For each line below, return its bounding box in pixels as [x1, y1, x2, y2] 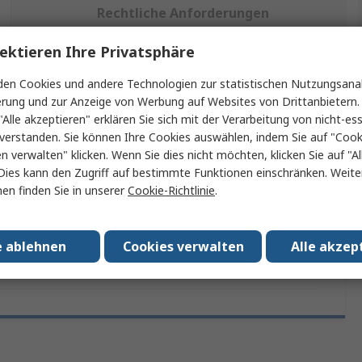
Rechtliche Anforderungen [96, 4, 269, 23]
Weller [124, 139, 157, 155]
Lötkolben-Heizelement [124, 172, 248, 188]
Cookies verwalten [122, 238, 244, 255]
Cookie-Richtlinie [128, 183, 215, 198]
